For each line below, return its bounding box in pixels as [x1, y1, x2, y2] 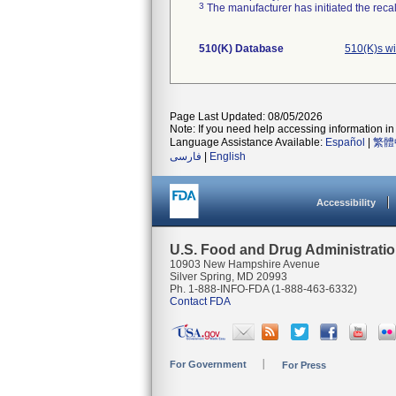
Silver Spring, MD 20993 [170, 270, 287, 283]
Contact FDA [170, 295, 231, 308]
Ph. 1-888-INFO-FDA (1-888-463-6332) [170, 283, 357, 295]
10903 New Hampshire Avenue [170, 258, 320, 270]
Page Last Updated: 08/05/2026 [170, 110, 323, 123]
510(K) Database [199, 42, 284, 55]
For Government [170, 359, 247, 369]
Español [325, 136, 365, 148]
